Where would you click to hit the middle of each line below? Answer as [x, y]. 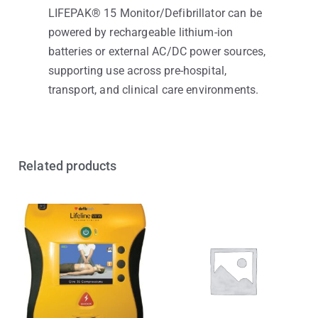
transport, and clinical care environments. [153, 90]
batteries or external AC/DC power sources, [157, 52]
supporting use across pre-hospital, [137, 71]
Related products [68, 166]
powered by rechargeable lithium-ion [141, 33]
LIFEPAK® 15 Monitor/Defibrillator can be [155, 13]
